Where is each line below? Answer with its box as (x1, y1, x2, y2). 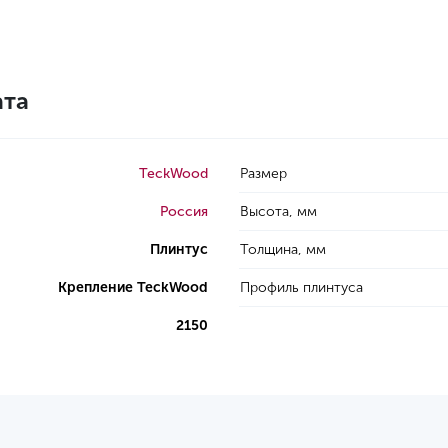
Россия (160, 203, 208, 220)
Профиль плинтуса (240, 279, 363, 296)
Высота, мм (240, 203, 317, 220)
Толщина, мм (240, 241, 326, 258)
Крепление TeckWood (58, 279, 208, 296)
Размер (240, 165, 287, 182)
